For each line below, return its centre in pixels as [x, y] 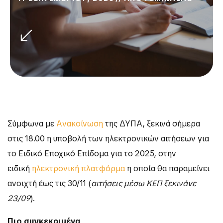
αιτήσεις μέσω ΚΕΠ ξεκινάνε [144, 184]
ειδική [20, 169]
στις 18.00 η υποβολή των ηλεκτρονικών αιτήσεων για [108, 139]
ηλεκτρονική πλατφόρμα [78, 169]
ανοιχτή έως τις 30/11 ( [49, 184]
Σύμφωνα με [32, 124]
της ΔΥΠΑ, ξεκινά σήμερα [152, 124]
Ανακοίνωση [80, 124]
